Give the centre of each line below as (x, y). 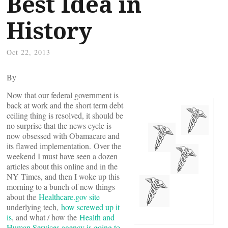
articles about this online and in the (62, 166)
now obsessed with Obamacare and (63, 136)
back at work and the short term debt (65, 105)
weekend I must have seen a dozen (62, 156)
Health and (97, 217)
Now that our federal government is (63, 95)
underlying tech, (34, 207)
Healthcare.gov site (69, 197)
